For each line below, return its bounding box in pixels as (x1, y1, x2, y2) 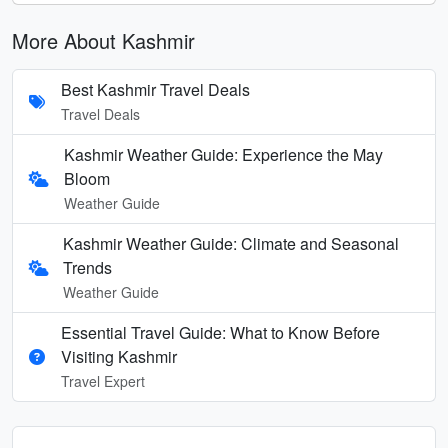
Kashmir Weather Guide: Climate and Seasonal (63, 231, 400, 255)
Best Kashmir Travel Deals (61, 77, 250, 101)
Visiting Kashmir (61, 344, 177, 368)
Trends (63, 255, 113, 279)
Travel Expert (61, 370, 145, 391)
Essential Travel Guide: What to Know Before (61, 320, 380, 344)
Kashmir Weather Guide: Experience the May (64, 142, 384, 166)
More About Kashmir (12, 25, 195, 55)
